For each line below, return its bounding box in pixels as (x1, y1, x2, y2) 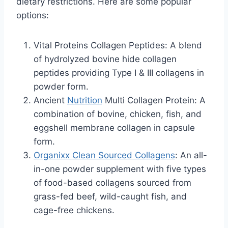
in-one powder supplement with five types (34, 164, 206, 175)
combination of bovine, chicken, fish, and (34, 109, 202, 120)
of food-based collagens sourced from (34, 178, 191, 188)
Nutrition (67, 95, 102, 106)
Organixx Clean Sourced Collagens (34, 150, 175, 161)
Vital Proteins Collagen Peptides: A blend (34, 40, 202, 51)
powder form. (34, 81, 89, 92)
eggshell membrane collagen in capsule (34, 123, 195, 133)
